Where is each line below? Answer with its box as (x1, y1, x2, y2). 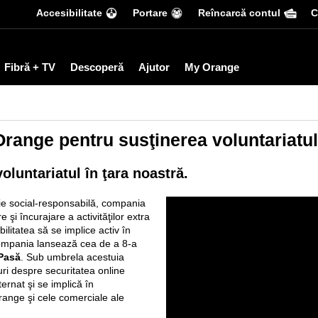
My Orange (185, 61, 239, 73)
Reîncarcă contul (198, 7, 280, 18)
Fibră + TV (4, 61, 55, 73)
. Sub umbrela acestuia (21, 251, 124, 263)
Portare (133, 7, 168, 18)
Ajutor (138, 61, 170, 73)
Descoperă (70, 61, 124, 73)
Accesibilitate (36, 7, 102, 18)
